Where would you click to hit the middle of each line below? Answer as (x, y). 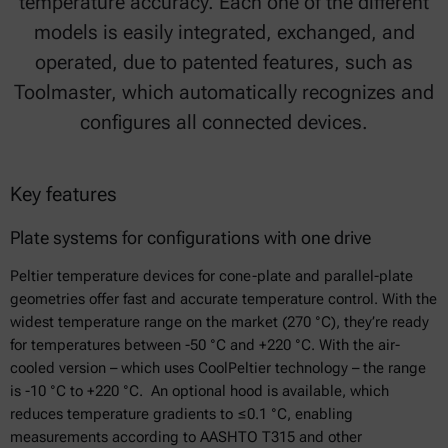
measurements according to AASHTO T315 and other (186, 437)
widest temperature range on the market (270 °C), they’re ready (219, 322)
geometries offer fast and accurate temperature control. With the (223, 299)
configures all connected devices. (224, 122)
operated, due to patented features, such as (224, 62)
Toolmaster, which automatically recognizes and (224, 92)
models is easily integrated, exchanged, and (224, 32)
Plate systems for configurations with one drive (190, 237)
